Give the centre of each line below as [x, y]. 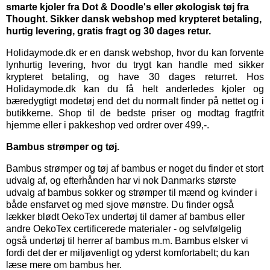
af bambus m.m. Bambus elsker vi [175, 241]
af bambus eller [211, 217]
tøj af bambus [127, 169]
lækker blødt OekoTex [54, 217]
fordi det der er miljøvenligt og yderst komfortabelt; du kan [128, 253]
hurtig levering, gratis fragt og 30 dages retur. [108, 31]
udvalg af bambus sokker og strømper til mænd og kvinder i [132, 193]
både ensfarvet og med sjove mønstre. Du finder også [120, 205]
